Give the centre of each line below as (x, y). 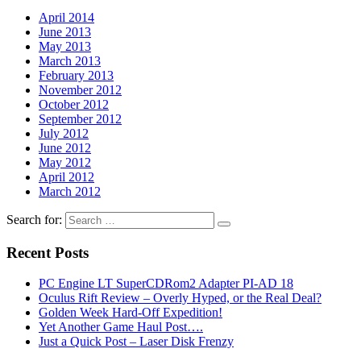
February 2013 (76, 75)
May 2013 (65, 46)
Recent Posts (48, 252)
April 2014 (66, 17)
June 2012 (65, 148)
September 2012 (80, 119)
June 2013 (65, 32)
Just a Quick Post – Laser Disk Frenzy (136, 342)
